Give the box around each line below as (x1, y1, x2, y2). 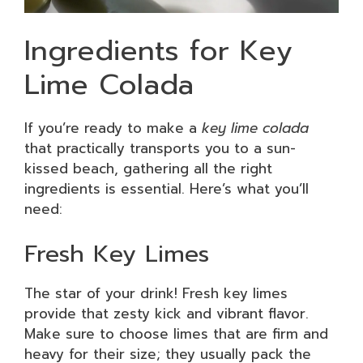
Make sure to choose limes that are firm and (24, 323, 328, 344)
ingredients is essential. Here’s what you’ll (24, 177, 309, 199)
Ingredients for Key (24, 28, 293, 72)
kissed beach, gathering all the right (24, 157, 272, 179)
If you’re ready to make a (24, 117, 202, 139)
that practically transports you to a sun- (24, 137, 296, 159)
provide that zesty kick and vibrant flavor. (24, 303, 309, 324)
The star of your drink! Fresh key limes (24, 283, 288, 304)
